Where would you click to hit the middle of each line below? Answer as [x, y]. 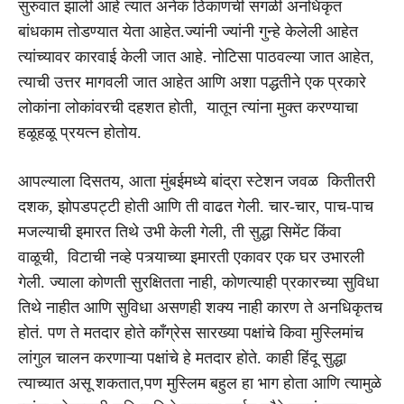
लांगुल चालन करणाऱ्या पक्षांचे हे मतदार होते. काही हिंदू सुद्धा [182, 358]
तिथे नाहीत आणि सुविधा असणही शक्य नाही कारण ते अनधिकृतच [200, 307]
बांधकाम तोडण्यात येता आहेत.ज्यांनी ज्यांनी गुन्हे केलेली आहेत [188, 31]
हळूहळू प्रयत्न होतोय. [80, 132]
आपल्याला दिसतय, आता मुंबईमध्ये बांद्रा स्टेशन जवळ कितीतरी [197, 181]
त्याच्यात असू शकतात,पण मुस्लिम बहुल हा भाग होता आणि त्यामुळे [200, 383]
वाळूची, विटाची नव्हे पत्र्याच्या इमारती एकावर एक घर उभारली [191, 257]
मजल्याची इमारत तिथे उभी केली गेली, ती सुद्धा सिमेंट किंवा [179, 231]
